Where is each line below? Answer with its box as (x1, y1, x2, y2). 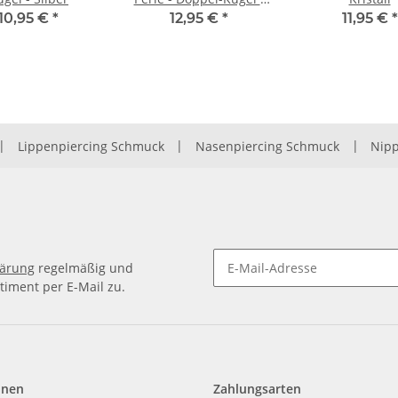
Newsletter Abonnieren (212, 285, 351, 303)
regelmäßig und (35, 259, 133, 277)
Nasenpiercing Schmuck (195, 137, 339, 155)
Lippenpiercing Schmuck (17, 137, 164, 155)
